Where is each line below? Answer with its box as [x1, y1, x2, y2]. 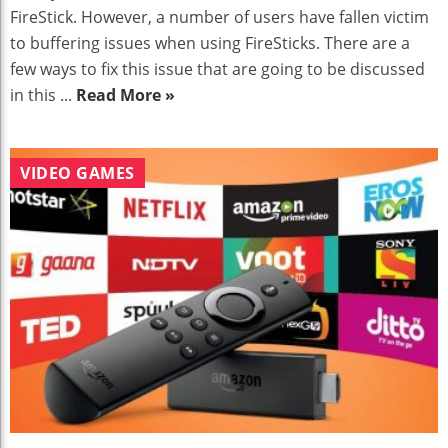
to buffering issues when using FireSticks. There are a [10, 32, 410, 55]
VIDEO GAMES [20, 162, 135, 185]
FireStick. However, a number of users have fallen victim [10, 6, 429, 29]
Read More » [76, 84, 175, 107]
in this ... [10, 84, 76, 107]
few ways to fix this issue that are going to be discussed [10, 58, 425, 81]
